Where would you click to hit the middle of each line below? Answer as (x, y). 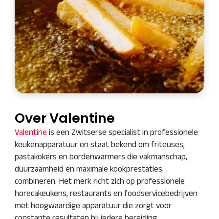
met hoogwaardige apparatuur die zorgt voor (93, 205)
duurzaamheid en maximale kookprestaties (88, 169)
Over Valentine (65, 118)
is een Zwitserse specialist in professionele (122, 132)
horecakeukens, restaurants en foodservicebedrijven (106, 193)
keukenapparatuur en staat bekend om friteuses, (100, 144)
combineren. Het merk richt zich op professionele (100, 181)
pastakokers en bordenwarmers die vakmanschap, (101, 156)
